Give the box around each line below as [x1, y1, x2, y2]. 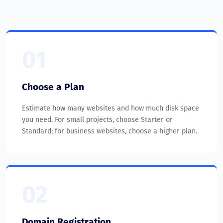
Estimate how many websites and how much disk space [22, 104, 199, 113]
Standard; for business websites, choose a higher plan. [22, 127, 197, 136]
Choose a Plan [22, 81, 84, 93]
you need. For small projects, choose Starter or [22, 115, 173, 124]
